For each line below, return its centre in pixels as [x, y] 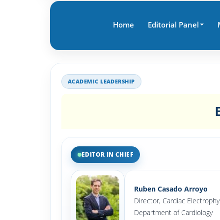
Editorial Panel [173, 25]
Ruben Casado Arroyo [171, 189]
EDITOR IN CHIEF [107, 154]
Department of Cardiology [173, 212]
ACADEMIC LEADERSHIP [101, 81]
